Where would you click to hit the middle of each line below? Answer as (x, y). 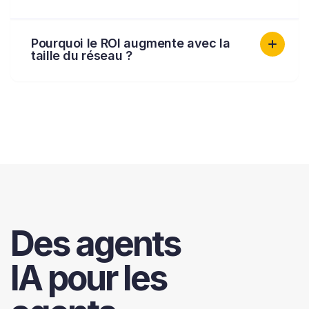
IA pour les (88, 278)
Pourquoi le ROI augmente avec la (131, 43)
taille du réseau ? (82, 56)
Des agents (95, 243)
